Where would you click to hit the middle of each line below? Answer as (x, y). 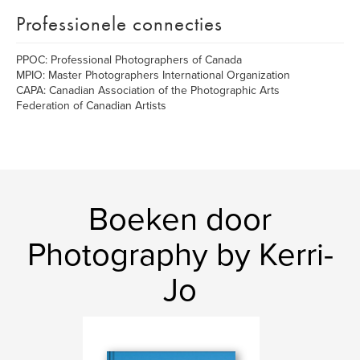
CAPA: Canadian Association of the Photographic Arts (148, 90)
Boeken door (180, 219)
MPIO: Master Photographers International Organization (153, 75)
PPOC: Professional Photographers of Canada (129, 60)
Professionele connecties (119, 24)
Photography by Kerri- (180, 255)
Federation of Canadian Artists (91, 106)
